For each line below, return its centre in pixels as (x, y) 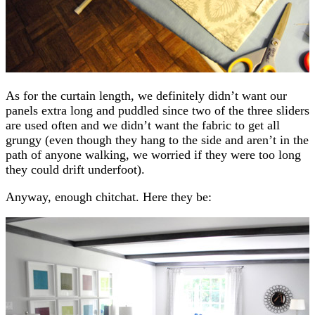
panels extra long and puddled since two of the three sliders (157, 110)
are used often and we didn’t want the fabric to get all (143, 125)
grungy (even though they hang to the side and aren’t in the (157, 140)
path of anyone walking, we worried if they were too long (153, 154)
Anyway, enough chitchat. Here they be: (109, 197)
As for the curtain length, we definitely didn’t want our (146, 95)
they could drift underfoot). (75, 169)
